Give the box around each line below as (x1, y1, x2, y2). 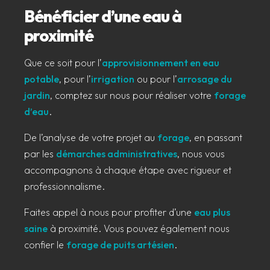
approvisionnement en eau (102, 57, 219, 69)
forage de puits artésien (66, 239, 174, 251)
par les (24, 148, 56, 160)
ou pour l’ (134, 73, 177, 86)
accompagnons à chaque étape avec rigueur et (24, 164, 231, 177)
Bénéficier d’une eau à (24, 6, 181, 27)
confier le (24, 239, 66, 251)
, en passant (189, 131, 242, 144)
